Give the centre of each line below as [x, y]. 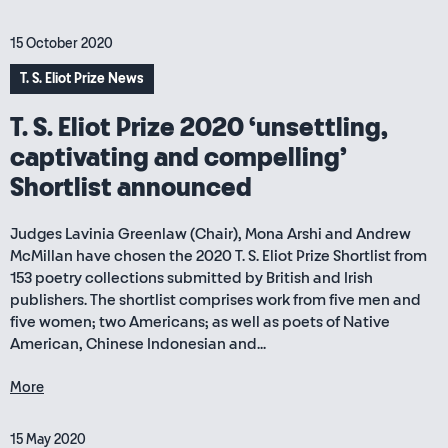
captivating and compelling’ [178, 158]
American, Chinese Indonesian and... [138, 344]
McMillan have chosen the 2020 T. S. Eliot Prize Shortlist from [218, 256]
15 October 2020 [61, 43]
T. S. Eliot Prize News [82, 78]
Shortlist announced [131, 188]
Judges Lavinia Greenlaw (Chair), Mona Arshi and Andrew [210, 234]
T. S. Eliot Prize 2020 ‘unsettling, [199, 128]
